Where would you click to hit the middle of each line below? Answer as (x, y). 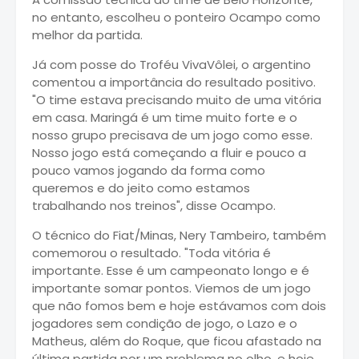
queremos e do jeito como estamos (141, 188)
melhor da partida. (87, 34)
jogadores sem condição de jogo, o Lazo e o (165, 323)
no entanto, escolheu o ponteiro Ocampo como (176, 17)
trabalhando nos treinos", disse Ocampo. (154, 205)
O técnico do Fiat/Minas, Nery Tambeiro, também (179, 235)
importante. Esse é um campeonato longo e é (171, 270)
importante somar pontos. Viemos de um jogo (171, 288)
